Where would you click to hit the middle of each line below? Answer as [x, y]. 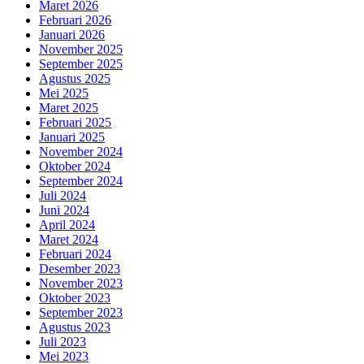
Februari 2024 [75, 254]
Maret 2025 [69, 108]
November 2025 [81, 50]
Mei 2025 [64, 93]
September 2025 [81, 64]
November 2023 [81, 284]
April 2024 [67, 225]
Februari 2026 [75, 20]
